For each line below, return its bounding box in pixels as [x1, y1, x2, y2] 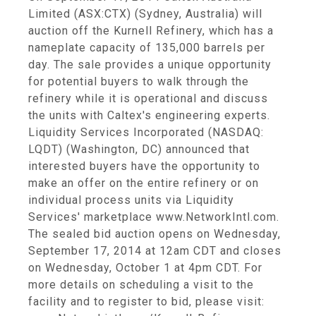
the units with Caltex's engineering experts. [28, 109, 270, 122]
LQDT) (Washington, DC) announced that [28, 142, 250, 156]
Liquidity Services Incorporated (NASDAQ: [28, 126, 264, 139]
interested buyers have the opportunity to [28, 159, 260, 173]
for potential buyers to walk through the [28, 75, 249, 88]
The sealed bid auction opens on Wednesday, [28, 227, 281, 241]
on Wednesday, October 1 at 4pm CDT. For [28, 261, 262, 274]
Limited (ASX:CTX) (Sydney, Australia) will [28, 7, 262, 20]
